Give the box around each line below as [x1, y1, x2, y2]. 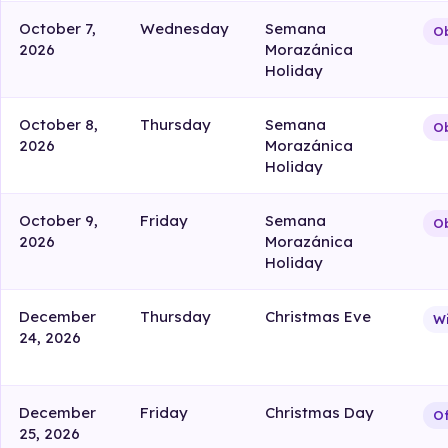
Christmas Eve [265, 307, 372, 327]
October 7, [19, 19, 97, 39]
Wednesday [140, 19, 230, 39]
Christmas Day [265, 403, 375, 423]
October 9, [19, 211, 99, 231]
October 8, [19, 115, 99, 135]
